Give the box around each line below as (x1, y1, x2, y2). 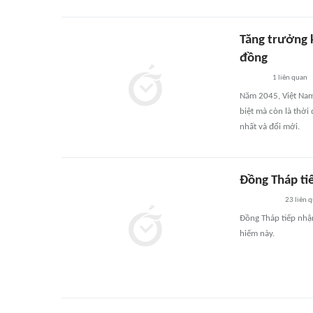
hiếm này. (240, 229, 275, 238)
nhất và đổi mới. (240, 122, 300, 131)
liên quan (277, 74, 308, 82)
